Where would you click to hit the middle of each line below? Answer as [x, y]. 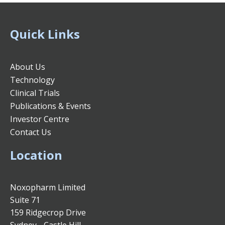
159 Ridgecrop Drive [48, 212]
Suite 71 [25, 200]
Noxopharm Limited [48, 187]
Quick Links [45, 34]
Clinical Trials [35, 93]
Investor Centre [40, 119]
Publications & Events [50, 106]
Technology [32, 80]
